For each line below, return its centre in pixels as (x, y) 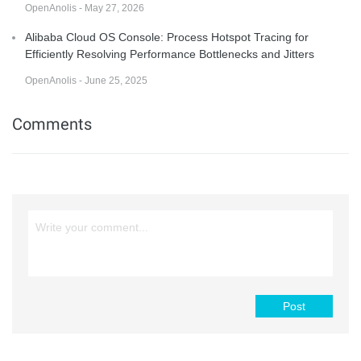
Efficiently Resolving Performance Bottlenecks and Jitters (170, 54)
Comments (52, 124)
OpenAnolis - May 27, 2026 (85, 8)
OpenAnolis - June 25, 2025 (86, 81)
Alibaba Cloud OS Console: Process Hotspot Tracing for (167, 37)
